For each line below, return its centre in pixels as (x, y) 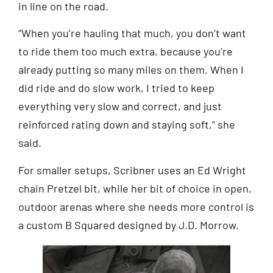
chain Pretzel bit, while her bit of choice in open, (135, 188)
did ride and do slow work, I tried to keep (116, 88)
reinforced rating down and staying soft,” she (127, 125)
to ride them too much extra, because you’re (126, 51)
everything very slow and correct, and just (120, 106)
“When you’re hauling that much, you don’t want (132, 33)
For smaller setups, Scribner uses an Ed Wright (132, 170)
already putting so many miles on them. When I (131, 70)
